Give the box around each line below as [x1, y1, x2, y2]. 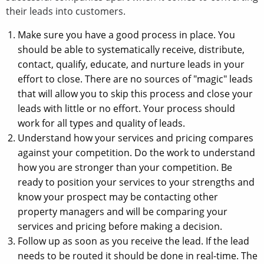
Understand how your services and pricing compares [18, 131, 253, 144]
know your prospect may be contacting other [18, 190, 218, 203]
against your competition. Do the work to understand [18, 146, 255, 159]
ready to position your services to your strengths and [18, 175, 255, 189]
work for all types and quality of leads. [18, 116, 185, 130]
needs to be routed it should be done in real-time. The [18, 249, 258, 262]
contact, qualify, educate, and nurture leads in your [18, 57, 245, 71]
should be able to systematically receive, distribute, [18, 42, 245, 56]
